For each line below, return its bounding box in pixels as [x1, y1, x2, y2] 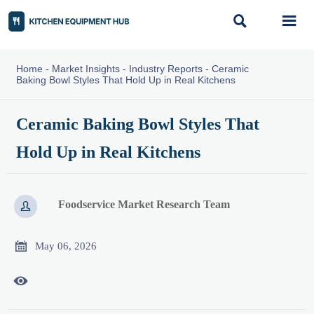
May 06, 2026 [35, 240, 97, 252]
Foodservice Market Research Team [58, 198, 231, 211]
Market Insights [51, 63, 120, 74]
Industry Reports [128, 63, 203, 74]
